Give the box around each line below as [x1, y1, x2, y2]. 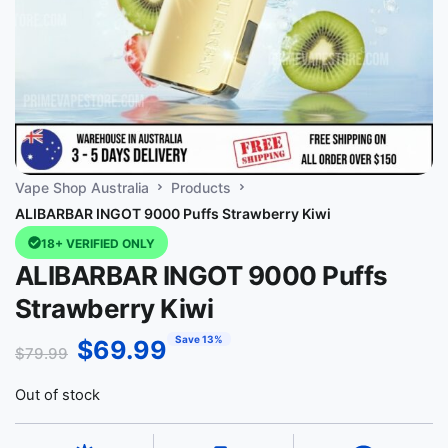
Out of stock [15, 386, 100, 404]
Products [171, 179, 231, 196]
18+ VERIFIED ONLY [41, 236, 155, 251]
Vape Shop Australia [15, 179, 149, 196]
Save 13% [175, 333, 223, 345]
